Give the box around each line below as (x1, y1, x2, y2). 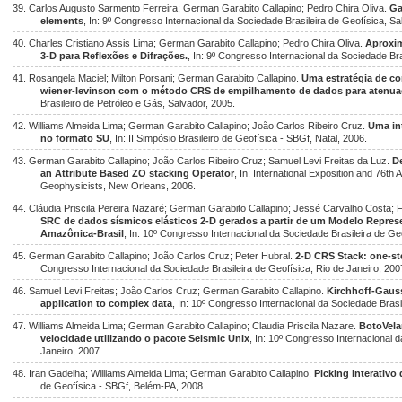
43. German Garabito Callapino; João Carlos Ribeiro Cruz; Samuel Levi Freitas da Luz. (13, 155, 392, 166)
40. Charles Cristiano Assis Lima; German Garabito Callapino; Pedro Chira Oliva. (13, 38, 365, 48)
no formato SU (40, 133, 110, 144)
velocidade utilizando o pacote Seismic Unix (40, 333, 250, 344)
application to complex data (40, 298, 173, 309)
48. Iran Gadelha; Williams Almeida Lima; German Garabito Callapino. (13, 368, 314, 379)
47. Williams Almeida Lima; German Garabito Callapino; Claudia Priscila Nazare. (13, 320, 359, 331)
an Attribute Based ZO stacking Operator (40, 168, 235, 179)
